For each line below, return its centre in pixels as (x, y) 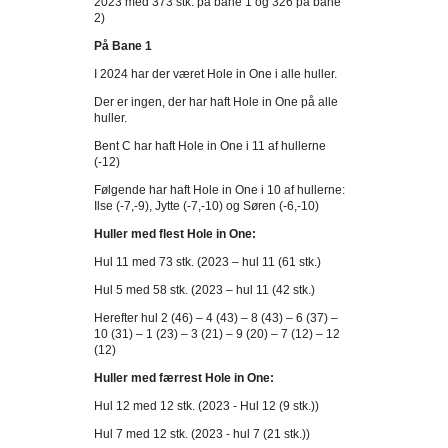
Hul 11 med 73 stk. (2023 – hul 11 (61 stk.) (209, 262)
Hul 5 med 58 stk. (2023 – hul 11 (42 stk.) (204, 290)
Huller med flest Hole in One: (175, 234)
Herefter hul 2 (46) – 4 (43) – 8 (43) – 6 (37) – (216, 318)
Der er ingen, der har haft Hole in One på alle (216, 102)
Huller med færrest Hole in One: (184, 378)
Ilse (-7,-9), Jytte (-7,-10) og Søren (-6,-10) (206, 206)
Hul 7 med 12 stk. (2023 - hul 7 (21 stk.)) (202, 434)
